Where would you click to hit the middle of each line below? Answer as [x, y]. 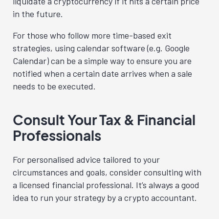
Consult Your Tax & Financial [104, 119]
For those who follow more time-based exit [92, 35]
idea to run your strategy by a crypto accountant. [105, 197]
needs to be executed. [54, 86]
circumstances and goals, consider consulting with [107, 172]
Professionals [57, 135]
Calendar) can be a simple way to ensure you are [102, 60]
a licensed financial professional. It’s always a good [106, 185]
